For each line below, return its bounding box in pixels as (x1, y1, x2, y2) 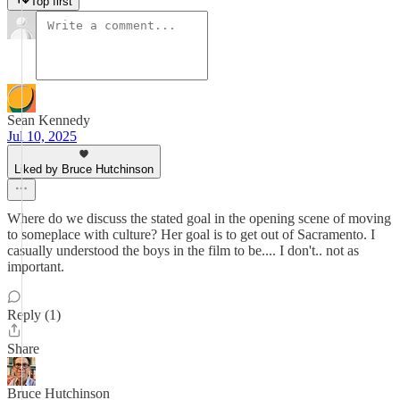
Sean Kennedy (7, 112, 90, 128)
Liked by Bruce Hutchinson (14, 162, 154, 176)
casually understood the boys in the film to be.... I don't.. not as (7, 243, 359, 258)
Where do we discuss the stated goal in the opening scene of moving (7, 211, 391, 226)
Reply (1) (7, 307, 61, 322)
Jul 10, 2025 (7, 129, 77, 144)
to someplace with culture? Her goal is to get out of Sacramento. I (7, 227, 375, 242)
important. (7, 259, 64, 274)
